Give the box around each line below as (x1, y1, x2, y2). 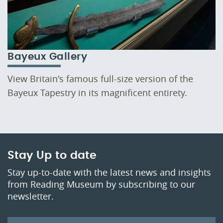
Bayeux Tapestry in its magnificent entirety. (7, 87, 187, 99)
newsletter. (7, 190, 56, 202)
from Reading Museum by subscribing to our (7, 178, 195, 190)
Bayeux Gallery (7, 51, 87, 62)
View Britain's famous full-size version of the (7, 73, 193, 85)
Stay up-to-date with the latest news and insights (7, 166, 211, 178)
